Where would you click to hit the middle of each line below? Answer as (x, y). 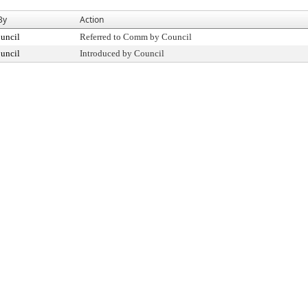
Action (92, 20)
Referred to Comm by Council (136, 37)
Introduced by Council (122, 53)
